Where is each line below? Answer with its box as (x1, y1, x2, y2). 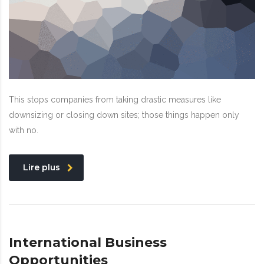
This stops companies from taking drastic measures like (9, 95, 221, 105)
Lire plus (23, 162, 60, 173)
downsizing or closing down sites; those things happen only (9, 110, 239, 120)
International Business (9, 235, 167, 251)
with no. (9, 126, 38, 136)
